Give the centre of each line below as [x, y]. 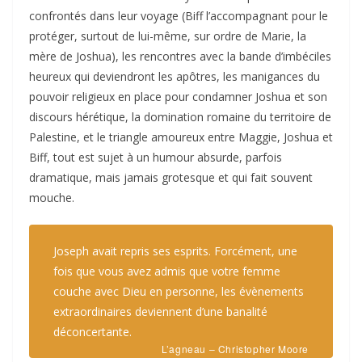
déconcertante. [93, 332]
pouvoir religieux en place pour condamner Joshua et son [178, 97]
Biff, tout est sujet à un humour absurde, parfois [156, 158]
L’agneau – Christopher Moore [235, 349]
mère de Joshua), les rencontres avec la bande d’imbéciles [180, 57]
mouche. [52, 198]
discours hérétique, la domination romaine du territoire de [180, 117]
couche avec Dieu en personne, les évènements [179, 292]
